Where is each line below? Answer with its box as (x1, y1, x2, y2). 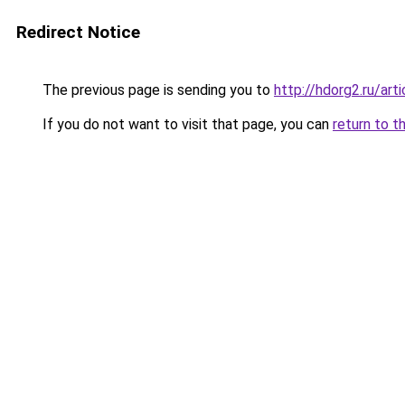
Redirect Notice (16, 22, 140, 42)
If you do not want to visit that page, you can (39, 116, 333, 133)
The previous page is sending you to (39, 81, 274, 99)
